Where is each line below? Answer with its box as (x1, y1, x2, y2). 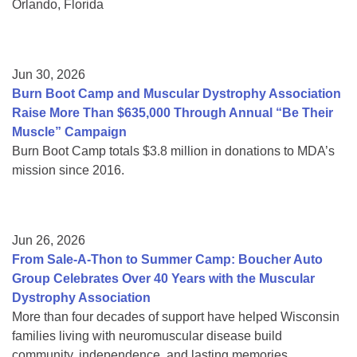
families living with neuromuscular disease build (12, 328, 282, 343)
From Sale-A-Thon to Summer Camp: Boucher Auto (12, 252, 323, 266)
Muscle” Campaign (12, 124, 127, 139)
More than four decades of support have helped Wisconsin (12, 309, 339, 324)
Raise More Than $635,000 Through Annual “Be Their (12, 105, 333, 120)
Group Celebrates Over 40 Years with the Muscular (12, 271, 315, 285)
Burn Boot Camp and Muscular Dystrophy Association (12, 86, 341, 100)
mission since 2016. (12, 163, 124, 177)
